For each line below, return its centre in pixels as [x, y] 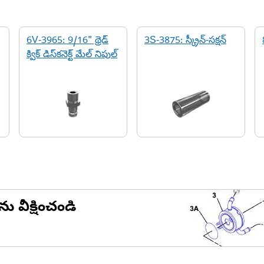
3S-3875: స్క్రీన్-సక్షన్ [185, 41]
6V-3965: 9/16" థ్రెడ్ [67, 41]
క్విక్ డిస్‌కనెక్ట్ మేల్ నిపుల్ [72, 55]
